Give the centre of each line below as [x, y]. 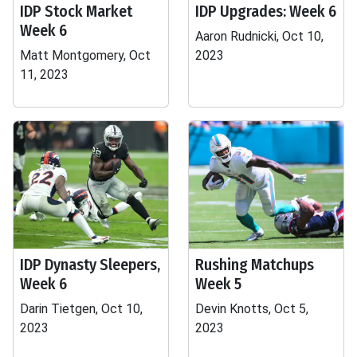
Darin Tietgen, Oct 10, [81, 309]
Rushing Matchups [255, 265]
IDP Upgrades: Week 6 [266, 11]
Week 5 [218, 284]
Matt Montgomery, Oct [85, 55]
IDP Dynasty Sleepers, [90, 265]
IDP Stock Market [76, 11]
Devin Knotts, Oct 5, [252, 309]
